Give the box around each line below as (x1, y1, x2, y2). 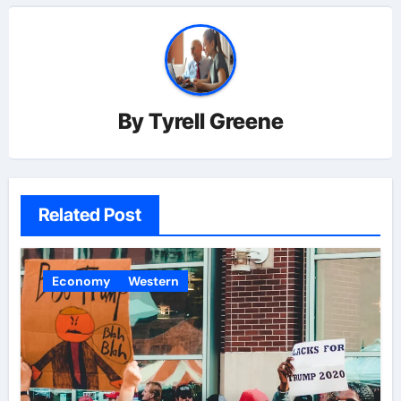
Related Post (38, 204, 141, 226)
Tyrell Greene (148, 108, 284, 135)
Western (127, 273, 179, 290)
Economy (51, 273, 110, 290)
